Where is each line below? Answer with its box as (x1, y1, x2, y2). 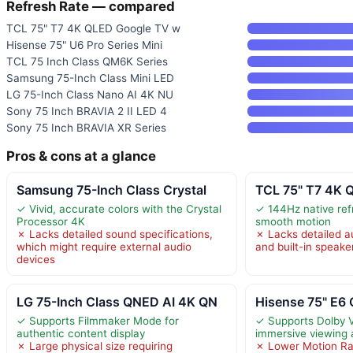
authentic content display (17, 326, 145, 340)
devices (17, 252, 55, 266)
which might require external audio (17, 240, 191, 253)
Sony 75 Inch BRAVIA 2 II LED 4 (6, 104, 167, 117)
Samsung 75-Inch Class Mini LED (6, 71, 174, 84)
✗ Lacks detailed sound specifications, (17, 227, 213, 240)
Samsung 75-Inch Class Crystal (17, 181, 206, 198)
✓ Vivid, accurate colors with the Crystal (17, 202, 221, 215)
